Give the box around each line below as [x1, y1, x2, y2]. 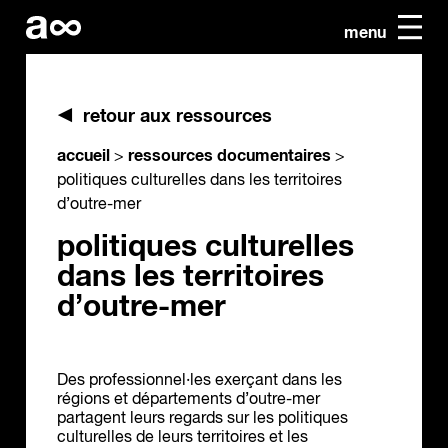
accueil [57, 148, 110, 165]
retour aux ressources [83, 108, 272, 127]
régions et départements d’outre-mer [57, 392, 320, 409]
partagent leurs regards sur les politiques [57, 411, 348, 428]
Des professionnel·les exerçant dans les [57, 373, 342, 390]
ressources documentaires [128, 148, 331, 165]
